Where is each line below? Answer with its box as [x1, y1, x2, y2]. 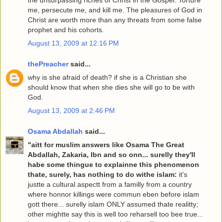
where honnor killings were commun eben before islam [28, 190, 199, 198]
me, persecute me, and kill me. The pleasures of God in [28, 6, 202, 14]
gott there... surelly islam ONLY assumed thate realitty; [28, 200, 198, 208]
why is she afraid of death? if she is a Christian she [28, 73, 187, 82]
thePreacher [28, 59, 68, 68]
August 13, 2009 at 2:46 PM [28, 107, 115, 115]
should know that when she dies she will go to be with [28, 83, 195, 92]
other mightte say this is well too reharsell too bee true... [28, 210, 203, 218]
